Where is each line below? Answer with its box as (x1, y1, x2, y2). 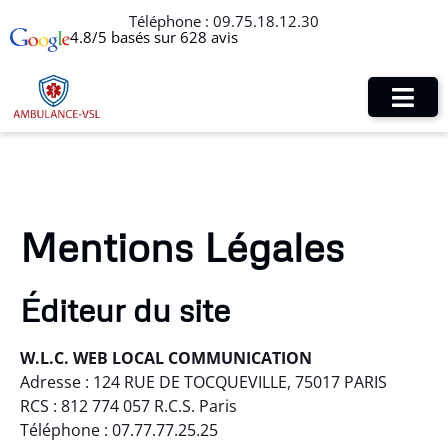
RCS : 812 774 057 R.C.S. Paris (20, 395, 237, 418)
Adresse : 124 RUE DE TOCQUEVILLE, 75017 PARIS (20, 371, 387, 394)
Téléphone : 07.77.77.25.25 (20, 419, 218, 442)
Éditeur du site (20, 290, 230, 330)
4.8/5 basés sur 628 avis (70, 27, 238, 48)
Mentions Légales (20, 222, 344, 272)
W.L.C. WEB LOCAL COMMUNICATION (20, 347, 312, 370)
